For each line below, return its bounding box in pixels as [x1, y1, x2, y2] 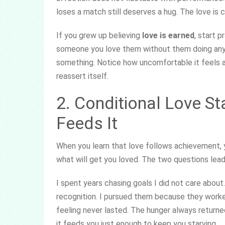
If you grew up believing [56, 30, 142, 40]
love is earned [142, 30, 194, 40]
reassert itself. [56, 71, 108, 81]
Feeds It [56, 113, 118, 133]
